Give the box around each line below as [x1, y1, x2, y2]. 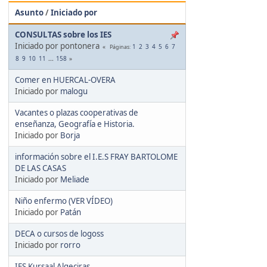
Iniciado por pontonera [15, 40, 100, 51]
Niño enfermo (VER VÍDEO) [15, 195, 113, 206]
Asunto [15, 7, 44, 18]
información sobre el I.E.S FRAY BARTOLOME [15, 151, 178, 162]
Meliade [60, 173, 89, 185]
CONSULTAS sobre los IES [15, 29, 111, 40]
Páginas [110, 42, 129, 51]
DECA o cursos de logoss [15, 228, 104, 239]
